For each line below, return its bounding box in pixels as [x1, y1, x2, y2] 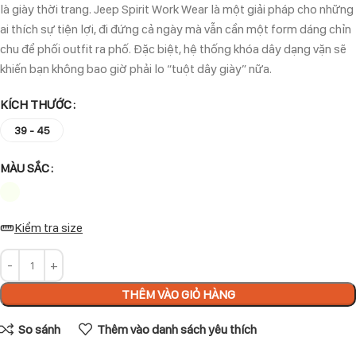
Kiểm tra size [14, 220, 83, 236]
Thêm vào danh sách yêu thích [96, 322, 257, 338]
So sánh [17, 322, 60, 338]
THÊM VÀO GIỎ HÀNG [121, 286, 235, 302]
